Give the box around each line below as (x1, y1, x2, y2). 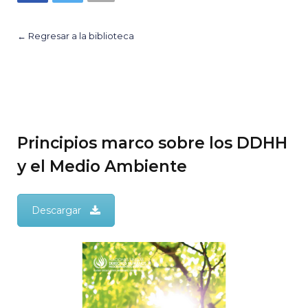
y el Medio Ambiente (17, 156, 187, 176)
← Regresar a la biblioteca (17, 30, 134, 42)
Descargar (32, 203, 81, 217)
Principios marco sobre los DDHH (17, 133, 287, 153)
